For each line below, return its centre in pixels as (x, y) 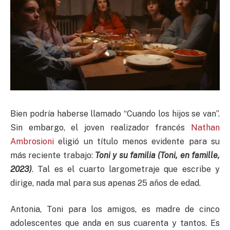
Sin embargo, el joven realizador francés (101, 127)
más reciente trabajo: (53, 155)
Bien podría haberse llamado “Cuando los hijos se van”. (115, 113)
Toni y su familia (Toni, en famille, (157, 155)
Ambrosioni (32, 141)
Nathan (205, 127)
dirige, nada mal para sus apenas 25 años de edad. (106, 183)
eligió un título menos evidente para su (137, 141)
